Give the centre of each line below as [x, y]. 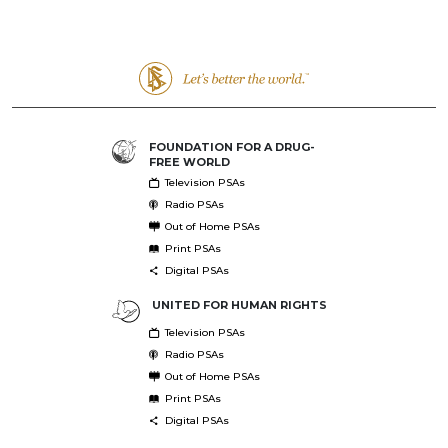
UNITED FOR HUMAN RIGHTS [239, 304]
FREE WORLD [189, 161]
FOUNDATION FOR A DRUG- [231, 146]
